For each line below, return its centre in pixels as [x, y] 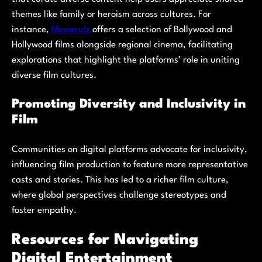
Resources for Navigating [105, 240]
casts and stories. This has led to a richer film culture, [120, 180]
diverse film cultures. [54, 76]
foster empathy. [44, 210]
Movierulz [71, 30]
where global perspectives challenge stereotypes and [119, 195]
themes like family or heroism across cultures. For [111, 15]
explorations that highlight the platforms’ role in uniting [126, 61]
